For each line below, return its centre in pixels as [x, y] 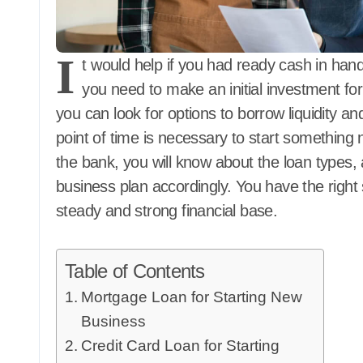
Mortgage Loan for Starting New [191, 297]
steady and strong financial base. [167, 211]
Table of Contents [135, 271]
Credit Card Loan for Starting [180, 346]
